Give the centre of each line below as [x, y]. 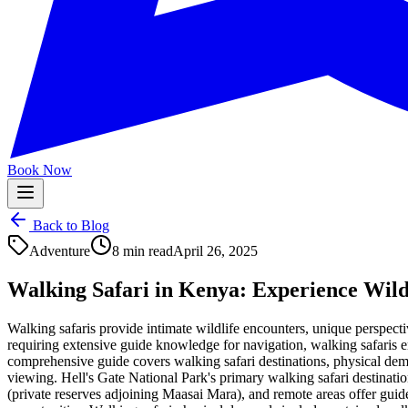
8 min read [143, 251]
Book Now [40, 170]
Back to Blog [69, 225]
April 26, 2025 [215, 251]
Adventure [60, 251]
